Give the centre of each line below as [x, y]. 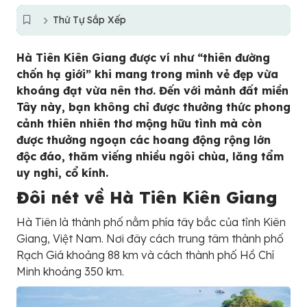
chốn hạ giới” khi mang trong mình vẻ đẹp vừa [147, 74]
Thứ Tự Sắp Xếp [90, 20]
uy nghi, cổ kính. [62, 173]
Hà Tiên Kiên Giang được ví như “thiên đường [143, 58]
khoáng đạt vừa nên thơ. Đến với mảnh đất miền [152, 90]
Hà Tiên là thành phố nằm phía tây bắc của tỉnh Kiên [151, 222]
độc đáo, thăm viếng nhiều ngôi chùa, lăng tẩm [150, 156]
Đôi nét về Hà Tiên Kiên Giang [147, 197]
